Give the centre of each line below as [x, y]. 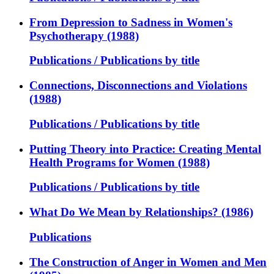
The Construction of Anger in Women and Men [148, 262]
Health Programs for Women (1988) [120, 162]
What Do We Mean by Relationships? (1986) [141, 212]
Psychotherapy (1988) [84, 35]
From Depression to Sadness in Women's [131, 22]
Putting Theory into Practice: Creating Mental [145, 149]
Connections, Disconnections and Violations [138, 86]
